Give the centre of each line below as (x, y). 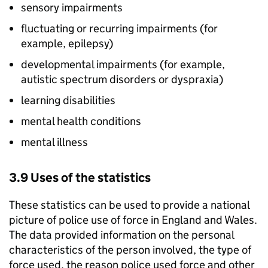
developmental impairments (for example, (123, 65)
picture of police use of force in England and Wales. (133, 220)
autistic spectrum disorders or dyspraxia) (122, 80)
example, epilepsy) (67, 44)
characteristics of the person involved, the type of (130, 250)
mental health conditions (81, 121)
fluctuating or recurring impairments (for (119, 29)
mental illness (54, 142)
